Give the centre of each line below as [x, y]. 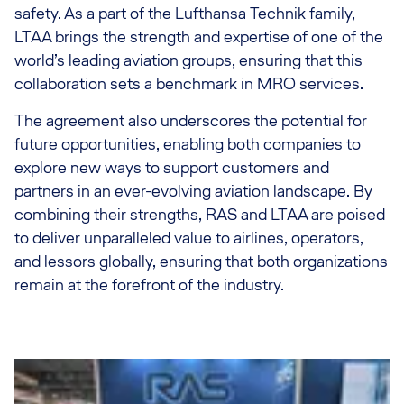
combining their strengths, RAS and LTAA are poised [200, 214]
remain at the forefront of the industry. [149, 285]
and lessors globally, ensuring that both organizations [201, 261]
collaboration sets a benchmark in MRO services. [189, 83]
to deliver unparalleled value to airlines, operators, [189, 238]
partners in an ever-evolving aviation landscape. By [193, 191]
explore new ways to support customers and [172, 167]
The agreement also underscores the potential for [191, 120]
